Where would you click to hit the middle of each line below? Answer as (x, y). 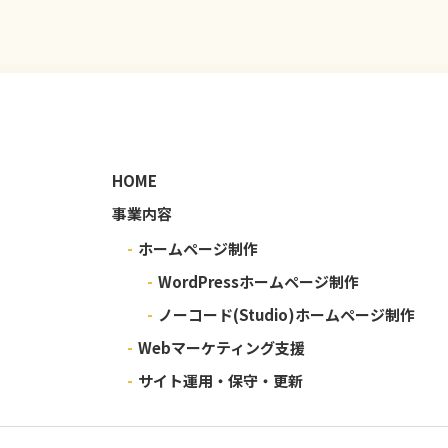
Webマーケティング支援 (221, 347)
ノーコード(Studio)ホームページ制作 (286, 314)
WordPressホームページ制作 (258, 281)
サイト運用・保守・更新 (220, 380)
